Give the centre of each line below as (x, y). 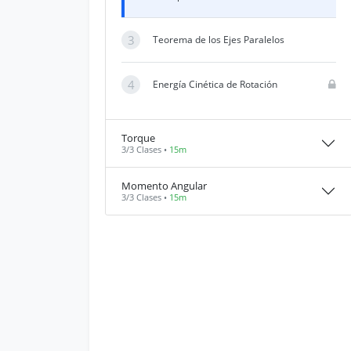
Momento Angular (164, 186)
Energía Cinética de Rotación (215, 84)
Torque (138, 138)
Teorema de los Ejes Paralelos (219, 40)
